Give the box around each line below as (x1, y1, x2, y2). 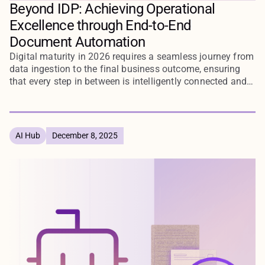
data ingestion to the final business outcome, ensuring (9, 63, 241, 75)
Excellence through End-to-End (9, 17, 192, 34)
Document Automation (9, 34, 146, 51)
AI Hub (15, 131, 40, 141)
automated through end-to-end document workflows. (9, 88, 233, 100)
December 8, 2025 (52, 131, 118, 141)
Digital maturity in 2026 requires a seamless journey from (9, 51, 254, 63)
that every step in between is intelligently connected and (9, 76, 247, 88)
